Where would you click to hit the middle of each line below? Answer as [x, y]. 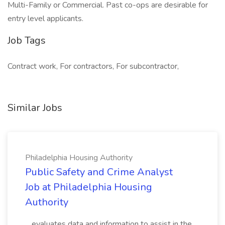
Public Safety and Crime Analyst [99, 172]
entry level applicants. [45, 19]
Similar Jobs [35, 108]
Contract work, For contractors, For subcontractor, [93, 66]
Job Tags [27, 40]
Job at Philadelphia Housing [89, 187]
